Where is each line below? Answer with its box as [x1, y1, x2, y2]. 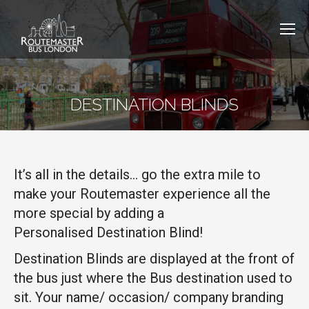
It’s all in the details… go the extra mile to [14, 166, 261, 183]
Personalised [14, 224, 97, 241]
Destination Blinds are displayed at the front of [14, 250, 295, 267]
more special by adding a [14, 205, 164, 221]
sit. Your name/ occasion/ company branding [14, 289, 283, 306]
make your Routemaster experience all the [14, 186, 270, 202]
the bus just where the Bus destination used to [14, 270, 292, 286]
